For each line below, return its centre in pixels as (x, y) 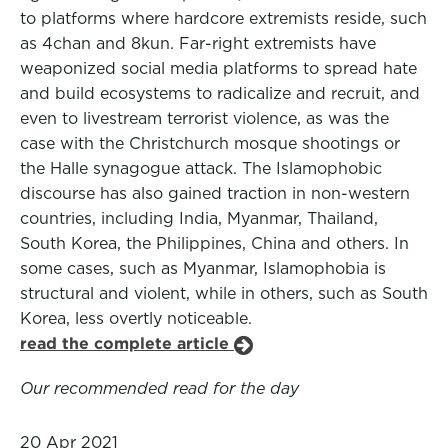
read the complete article (127, 343)
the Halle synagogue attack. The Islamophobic (201, 168)
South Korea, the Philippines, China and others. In (214, 243)
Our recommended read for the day (159, 388)
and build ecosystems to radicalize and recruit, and (220, 93)
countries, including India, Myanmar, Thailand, (199, 218)
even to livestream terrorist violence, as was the (204, 118)
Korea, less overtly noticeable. (136, 318)
